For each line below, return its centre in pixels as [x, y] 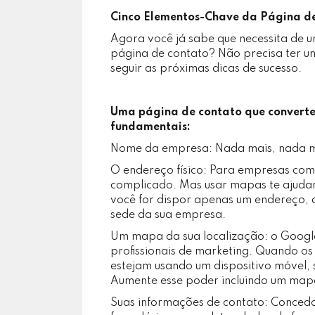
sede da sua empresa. [168, 215]
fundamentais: [150, 127]
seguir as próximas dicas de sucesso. [206, 69]
